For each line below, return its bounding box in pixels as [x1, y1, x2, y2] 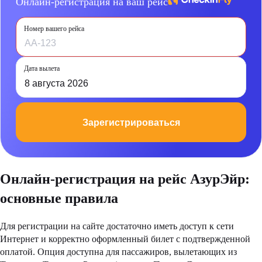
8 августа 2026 [25, 78, 88, 89]
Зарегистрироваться [82, 117, 180, 127]
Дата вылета [24, 64, 60, 73]
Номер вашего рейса [24, 25, 84, 33]
